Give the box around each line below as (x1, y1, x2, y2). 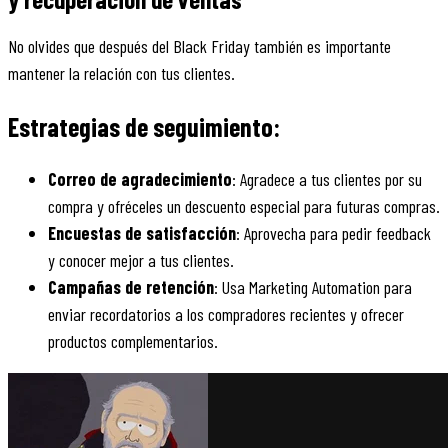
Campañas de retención (48, 276, 214, 299)
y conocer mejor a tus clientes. (48, 249, 234, 272)
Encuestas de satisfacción (48, 222, 236, 245)
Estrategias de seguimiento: (8, 111, 280, 143)
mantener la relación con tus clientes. (8, 62, 235, 85)
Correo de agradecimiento (48, 168, 232, 191)
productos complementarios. (48, 330, 218, 353)
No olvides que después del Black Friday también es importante (8, 35, 391, 58)
